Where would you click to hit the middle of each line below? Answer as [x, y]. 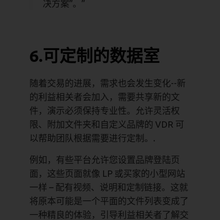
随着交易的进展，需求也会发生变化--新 [108, 83]
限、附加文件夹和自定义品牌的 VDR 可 [107, 124]
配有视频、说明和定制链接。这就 [121, 187]
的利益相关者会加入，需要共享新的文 [105, 96]
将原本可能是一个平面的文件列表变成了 [109, 201]
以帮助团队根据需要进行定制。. [92, 138]
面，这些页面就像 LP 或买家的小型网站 [107, 173]
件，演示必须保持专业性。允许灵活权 [105, 110]
